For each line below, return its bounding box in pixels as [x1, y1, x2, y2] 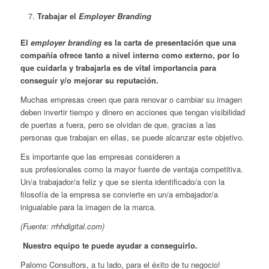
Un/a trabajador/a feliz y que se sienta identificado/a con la [20, 175, 225, 187]
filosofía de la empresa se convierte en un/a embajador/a [20, 188, 218, 200]
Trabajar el [37, 10, 79, 22]
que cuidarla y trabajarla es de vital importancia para [20, 61, 216, 73]
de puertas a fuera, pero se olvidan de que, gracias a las [20, 118, 216, 130]
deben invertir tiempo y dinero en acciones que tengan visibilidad [20, 106, 245, 118]
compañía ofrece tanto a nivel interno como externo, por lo [20, 49, 240, 61]
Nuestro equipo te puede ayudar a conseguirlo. [20, 239, 198, 251]
